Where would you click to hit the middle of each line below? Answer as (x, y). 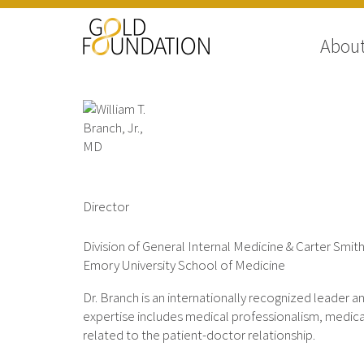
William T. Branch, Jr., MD (219, 184)
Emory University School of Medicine (184, 265)
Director (106, 207)
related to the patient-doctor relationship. (199, 335)
